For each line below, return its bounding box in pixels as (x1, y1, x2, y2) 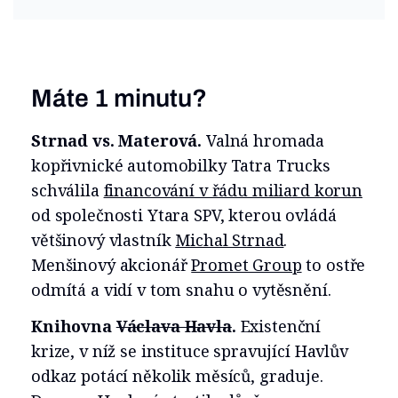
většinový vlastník (31, 229, 176, 251)
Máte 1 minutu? (31, 84, 207, 113)
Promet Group (191, 254, 302, 276)
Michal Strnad (175, 229, 284, 251)
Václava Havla (115, 315, 232, 338)
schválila (31, 179, 104, 202)
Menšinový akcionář (31, 254, 192, 276)
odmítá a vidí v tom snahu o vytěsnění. (31, 279, 331, 301)
